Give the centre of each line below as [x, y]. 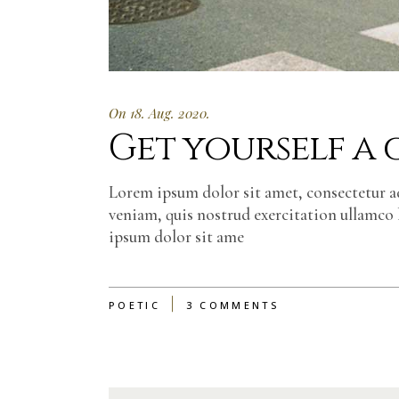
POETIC [134, 305]
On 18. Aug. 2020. [159, 114]
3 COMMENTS [232, 305]
